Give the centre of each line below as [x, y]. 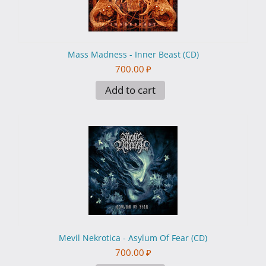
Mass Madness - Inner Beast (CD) [133, 55]
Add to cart [130, 90]
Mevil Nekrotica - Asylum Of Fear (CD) [133, 238]
